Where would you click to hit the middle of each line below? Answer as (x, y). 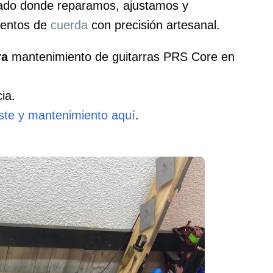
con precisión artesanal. (154, 25)
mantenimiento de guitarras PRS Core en (122, 57)
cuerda (69, 25)
